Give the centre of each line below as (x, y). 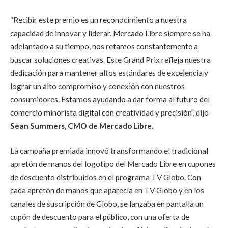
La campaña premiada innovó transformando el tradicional (109, 151)
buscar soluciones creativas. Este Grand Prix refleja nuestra (110, 59)
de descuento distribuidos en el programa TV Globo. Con (106, 177)
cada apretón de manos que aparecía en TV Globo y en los (107, 191)
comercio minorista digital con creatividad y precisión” (102, 112)
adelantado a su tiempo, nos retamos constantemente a (104, 46)
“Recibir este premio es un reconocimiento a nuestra (98, 20)
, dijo (201, 112)
